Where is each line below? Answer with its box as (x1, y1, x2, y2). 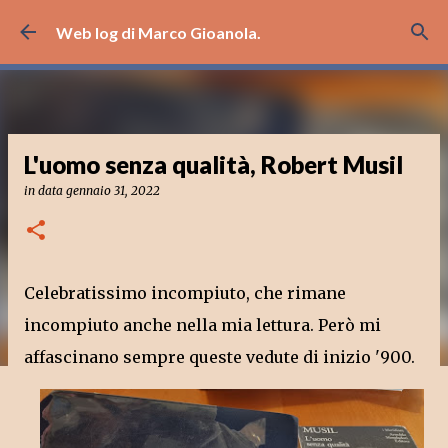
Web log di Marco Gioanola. (56, 22, 261, 42)
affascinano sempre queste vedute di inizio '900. (24, 347, 415, 367)
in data (24, 183, 66, 198)
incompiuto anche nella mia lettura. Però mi (24, 315, 381, 335)
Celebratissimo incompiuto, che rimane (24, 283, 346, 303)
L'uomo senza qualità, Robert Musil (24, 150, 403, 179)
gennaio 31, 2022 (66, 183, 160, 198)
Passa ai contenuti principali (129, 15, 319, 34)
